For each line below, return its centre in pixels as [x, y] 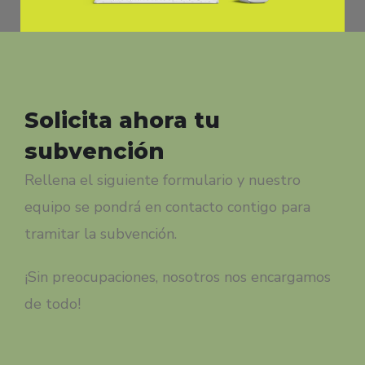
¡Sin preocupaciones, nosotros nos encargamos [178, 277]
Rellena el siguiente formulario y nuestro [163, 180]
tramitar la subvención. [101, 233]
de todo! [53, 303]
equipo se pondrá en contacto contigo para [167, 207]
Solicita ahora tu [122, 120]
